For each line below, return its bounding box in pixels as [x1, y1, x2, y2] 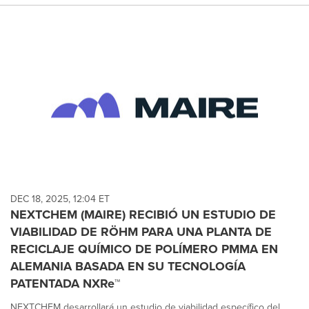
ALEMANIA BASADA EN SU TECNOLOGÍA [10, 257, 246, 275]
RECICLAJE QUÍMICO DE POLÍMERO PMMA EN [10, 239, 278, 258]
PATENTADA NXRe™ [10, 274, 120, 292]
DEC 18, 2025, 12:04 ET [10, 191, 110, 206]
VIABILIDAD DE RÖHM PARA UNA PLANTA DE [10, 222, 272, 241]
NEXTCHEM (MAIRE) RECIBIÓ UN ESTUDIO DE [10, 205, 276, 223]
